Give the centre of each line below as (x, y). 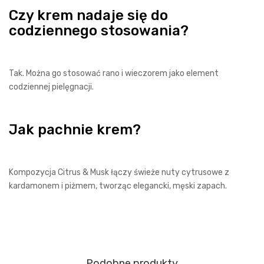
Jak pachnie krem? (75, 130)
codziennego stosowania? (99, 31)
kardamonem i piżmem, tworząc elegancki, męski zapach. (118, 186)
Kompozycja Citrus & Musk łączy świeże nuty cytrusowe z (119, 172)
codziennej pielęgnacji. (51, 87)
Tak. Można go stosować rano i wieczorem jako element (114, 73)
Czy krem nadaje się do (88, 15)
